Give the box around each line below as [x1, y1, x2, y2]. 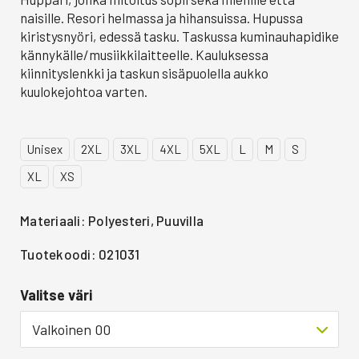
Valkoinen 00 [32, 321, 111, 339]
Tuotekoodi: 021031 [20, 246, 140, 263]
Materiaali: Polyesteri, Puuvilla [20, 212, 204, 228]
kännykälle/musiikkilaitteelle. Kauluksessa [20, 46, 268, 63]
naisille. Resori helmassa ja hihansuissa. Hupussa [20, 10, 303, 26]
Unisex [27, 142, 63, 156]
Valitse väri [20, 286, 92, 305]
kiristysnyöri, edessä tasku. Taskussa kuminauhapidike [20, 28, 339, 44]
